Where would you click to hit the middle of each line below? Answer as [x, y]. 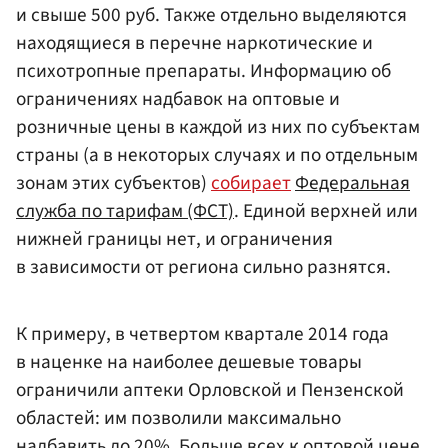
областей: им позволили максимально [178, 417]
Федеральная [352, 183]
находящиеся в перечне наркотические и [194, 43]
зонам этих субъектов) [113, 183]
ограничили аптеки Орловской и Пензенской [210, 389]
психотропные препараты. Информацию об [203, 71]
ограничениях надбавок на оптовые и [178, 99]
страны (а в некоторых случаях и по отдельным [217, 155]
